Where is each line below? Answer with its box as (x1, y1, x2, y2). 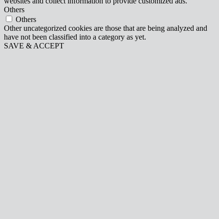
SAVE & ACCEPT (4, 41, 64, 50)
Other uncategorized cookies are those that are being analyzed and (4, 23, 207, 32)
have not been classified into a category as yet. (4, 32, 146, 41)
